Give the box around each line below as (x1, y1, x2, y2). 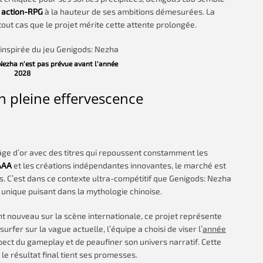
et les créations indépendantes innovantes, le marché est (12, 160, 226, 170)
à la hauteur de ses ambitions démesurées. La (43, 6, 215, 16)
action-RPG (1, 6, 43, 16)
